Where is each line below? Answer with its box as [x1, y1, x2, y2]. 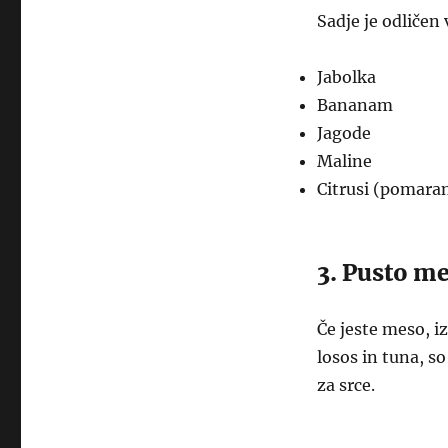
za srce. [316, 375, 375, 395]
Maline [316, 151, 372, 171]
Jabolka [316, 67, 376, 87]
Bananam [316, 95, 393, 115]
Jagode [316, 123, 371, 143]
